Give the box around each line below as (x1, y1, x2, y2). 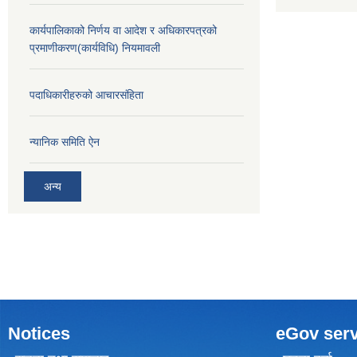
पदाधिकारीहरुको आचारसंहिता (29, 88, 143, 101)
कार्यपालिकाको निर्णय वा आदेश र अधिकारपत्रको (29, 23, 217, 37)
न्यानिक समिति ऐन (29, 135, 100, 148)
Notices (8, 324, 70, 343)
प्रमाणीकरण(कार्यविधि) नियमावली (29, 41, 160, 54)
